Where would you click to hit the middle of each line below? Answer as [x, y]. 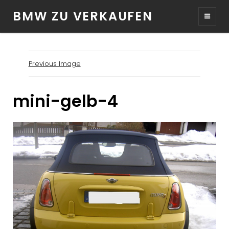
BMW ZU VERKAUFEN [83, 16]
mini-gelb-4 [65, 101]
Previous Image [54, 64]
